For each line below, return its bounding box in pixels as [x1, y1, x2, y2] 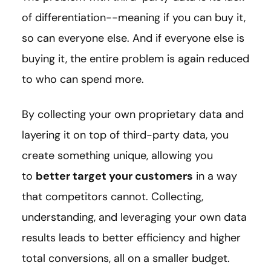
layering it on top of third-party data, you [22, 128, 229, 143]
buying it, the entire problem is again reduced [22, 51, 249, 67]
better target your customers [36, 169, 193, 184]
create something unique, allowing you [22, 148, 213, 163]
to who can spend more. [22, 72, 147, 87]
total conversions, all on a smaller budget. [22, 251, 230, 266]
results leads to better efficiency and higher [22, 230, 241, 246]
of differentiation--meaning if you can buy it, [22, 10, 246, 25]
